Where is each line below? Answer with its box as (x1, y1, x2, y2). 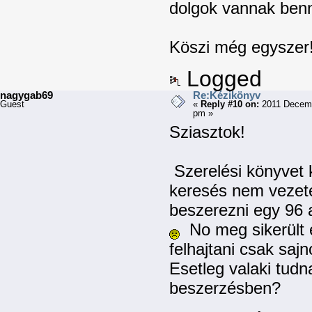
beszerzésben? (169, 278, 281, 297)
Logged (180, 66, 263, 92)
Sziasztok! (169, 122, 246, 141)
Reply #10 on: (200, 99, 259, 110)
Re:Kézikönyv (192, 89, 260, 102)
